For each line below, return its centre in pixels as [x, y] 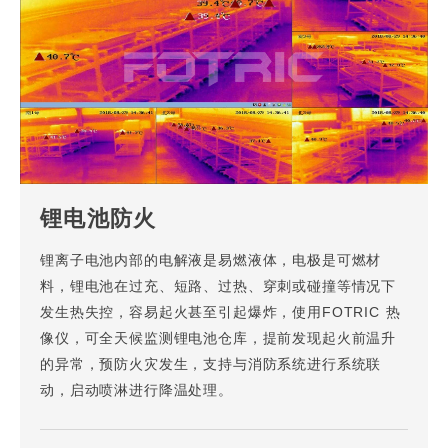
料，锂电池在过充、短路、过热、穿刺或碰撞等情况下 [218, 288]
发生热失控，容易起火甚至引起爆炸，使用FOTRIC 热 [220, 314]
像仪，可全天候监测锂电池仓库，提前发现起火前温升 [218, 340]
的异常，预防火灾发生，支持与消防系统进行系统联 [211, 366]
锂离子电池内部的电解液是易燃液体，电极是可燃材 [211, 262]
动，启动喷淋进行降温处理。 [136, 392]
